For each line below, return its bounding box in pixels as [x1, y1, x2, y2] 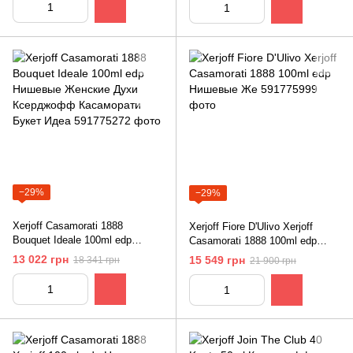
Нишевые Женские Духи [13, 248, 128, 261]
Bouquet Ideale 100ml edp [13, 234, 132, 247]
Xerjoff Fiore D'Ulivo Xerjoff [189, 221, 313, 233]
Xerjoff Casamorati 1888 [13, 220, 123, 232]
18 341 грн [73, 255, 120, 266]
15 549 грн [189, 254, 245, 267]
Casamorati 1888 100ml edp [189, 235, 317, 247]
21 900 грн [250, 255, 296, 267]
